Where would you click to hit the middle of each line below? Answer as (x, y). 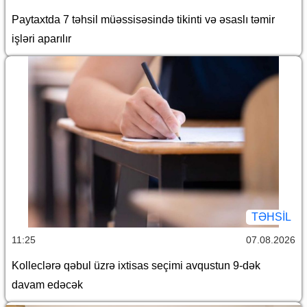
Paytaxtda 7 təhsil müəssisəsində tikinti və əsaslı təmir (143, 20)
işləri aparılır (41, 39)
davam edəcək (47, 285)
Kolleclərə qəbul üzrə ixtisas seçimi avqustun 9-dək (136, 266)
